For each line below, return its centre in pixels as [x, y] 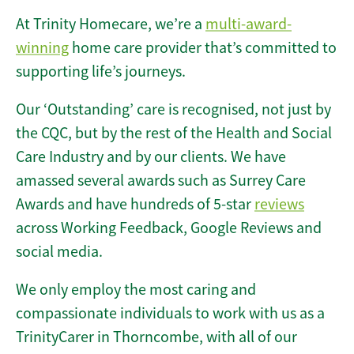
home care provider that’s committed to [203, 48]
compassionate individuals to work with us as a [170, 314]
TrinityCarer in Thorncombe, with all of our [156, 337]
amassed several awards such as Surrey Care [161, 181]
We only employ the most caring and [136, 290]
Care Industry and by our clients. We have [151, 157]
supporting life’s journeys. [101, 72]
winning [42, 48]
